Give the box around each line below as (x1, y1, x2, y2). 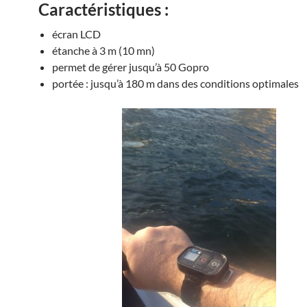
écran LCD (52, 27, 101, 40)
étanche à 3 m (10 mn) (52, 44, 155, 57)
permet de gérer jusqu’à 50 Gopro (52, 60, 209, 73)
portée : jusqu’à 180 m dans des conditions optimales (52, 77, 299, 90)
